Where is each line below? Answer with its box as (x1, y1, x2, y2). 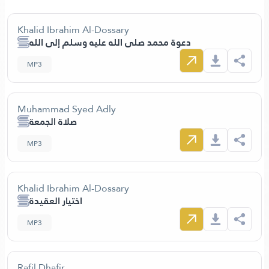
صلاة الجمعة (29, 113, 77, 130)
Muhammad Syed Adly (17, 100, 116, 118)
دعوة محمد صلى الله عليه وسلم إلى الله (29, 34, 191, 51)
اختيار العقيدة (29, 192, 82, 210)
